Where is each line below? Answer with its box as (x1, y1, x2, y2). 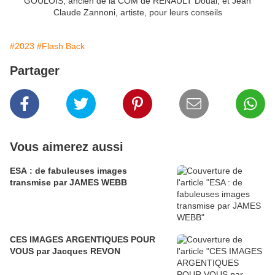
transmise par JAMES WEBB (10, 177, 127, 188)
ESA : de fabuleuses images (10, 166, 127, 176)
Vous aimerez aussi (10, 140, 123, 154)
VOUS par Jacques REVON (10, 246, 120, 257)
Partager (10, 64, 60, 78)
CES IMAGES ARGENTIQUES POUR (10, 234, 155, 245)
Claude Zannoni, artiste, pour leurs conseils (53, 7, 222, 18)
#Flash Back (37, 41, 85, 52)
